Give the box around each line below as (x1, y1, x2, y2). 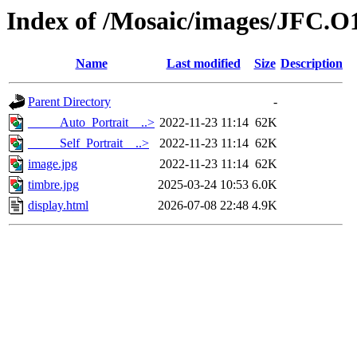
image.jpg (28, 157, 77, 171)
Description (280, 57, 343, 71)
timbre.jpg (28, 178, 79, 192)
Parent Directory (28, 95, 111, 109)
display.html (28, 198, 88, 213)
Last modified (166, 57, 241, 71)
